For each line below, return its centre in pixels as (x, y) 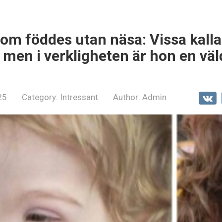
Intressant (79, 97)
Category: (40, 97)
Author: (127, 97)
